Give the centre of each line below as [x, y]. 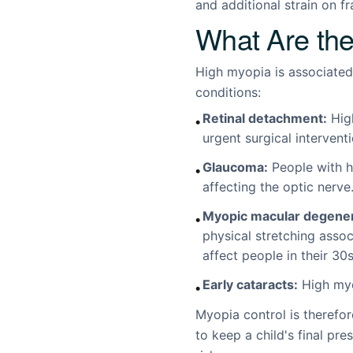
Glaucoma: [235, 167]
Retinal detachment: [264, 118]
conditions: [228, 92]
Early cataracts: [250, 284]
